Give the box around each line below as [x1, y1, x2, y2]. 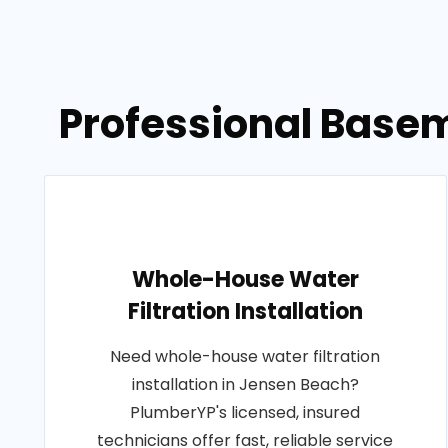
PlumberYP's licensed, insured [130, 401, 361, 424]
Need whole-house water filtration [110, 345, 381, 368]
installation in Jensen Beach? [131, 373, 359, 396]
